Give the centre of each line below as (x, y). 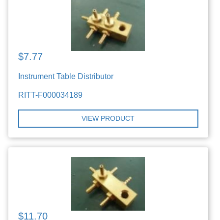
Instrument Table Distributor (66, 77)
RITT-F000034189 (51, 95)
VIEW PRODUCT (108, 119)
